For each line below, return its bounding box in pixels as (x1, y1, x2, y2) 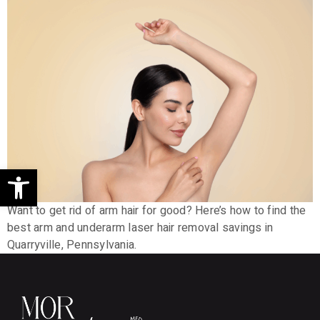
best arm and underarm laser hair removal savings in (7, 219, 274, 237)
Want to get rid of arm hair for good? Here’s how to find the (7, 202, 306, 220)
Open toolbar (6, 159, 133, 192)
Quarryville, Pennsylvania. (7, 236, 137, 254)
